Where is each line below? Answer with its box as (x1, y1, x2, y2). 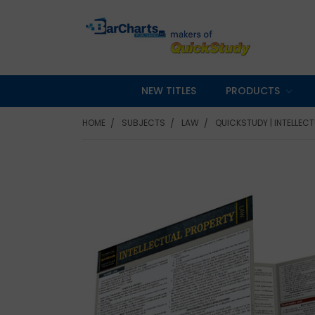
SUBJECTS (122, 116, 165, 129)
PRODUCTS (226, 83, 283, 98)
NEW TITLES (141, 83, 197, 98)
